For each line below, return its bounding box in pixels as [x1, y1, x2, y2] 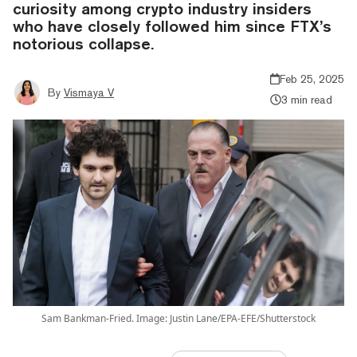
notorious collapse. [13, 33, 154, 53]
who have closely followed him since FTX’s [13, 16, 331, 35]
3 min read [280, 92, 332, 106]
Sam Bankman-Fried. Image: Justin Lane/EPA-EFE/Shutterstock [41, 311, 316, 325]
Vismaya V [64, 85, 114, 99]
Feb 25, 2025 [280, 72, 344, 85]
